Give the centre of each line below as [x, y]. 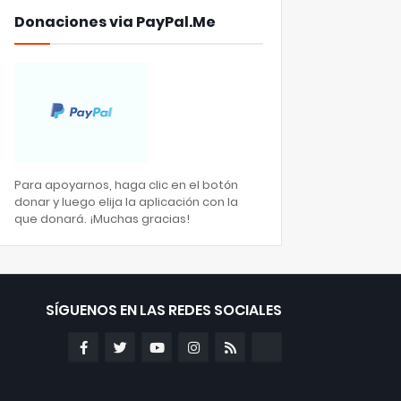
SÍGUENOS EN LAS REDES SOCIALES [164, 310]
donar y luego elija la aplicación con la [126, 202]
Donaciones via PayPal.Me [115, 22]
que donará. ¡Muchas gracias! [102, 219]
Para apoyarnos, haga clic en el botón [126, 185]
